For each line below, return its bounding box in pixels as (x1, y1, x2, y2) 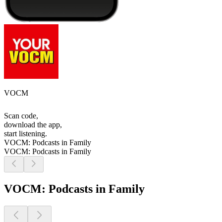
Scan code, (4, 111, 38, 120)
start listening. (4, 129, 47, 138)
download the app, (4, 120, 62, 129)
